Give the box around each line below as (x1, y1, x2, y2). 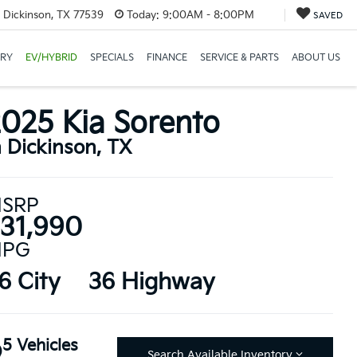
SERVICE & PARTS (199, 52, 279, 64)
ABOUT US (291, 52, 340, 64)
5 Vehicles (2, 335, 78, 355)
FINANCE (146, 52, 187, 64)
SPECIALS (89, 52, 134, 64)
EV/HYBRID (25, 52, 77, 64)
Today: (126, 8, 159, 22)
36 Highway (88, 269, 215, 296)
